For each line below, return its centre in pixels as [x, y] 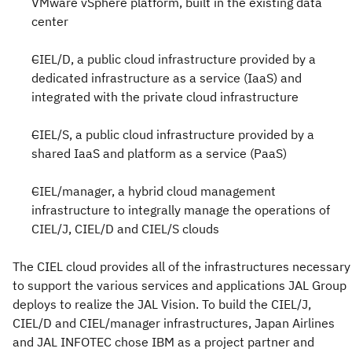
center [50, 21]
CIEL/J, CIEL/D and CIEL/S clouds [125, 228]
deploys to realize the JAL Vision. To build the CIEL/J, [162, 304]
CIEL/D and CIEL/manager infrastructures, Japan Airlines [174, 323]
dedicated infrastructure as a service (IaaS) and [167, 77]
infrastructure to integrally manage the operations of [181, 209]
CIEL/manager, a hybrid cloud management [154, 191]
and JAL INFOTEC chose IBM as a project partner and [163, 341]
